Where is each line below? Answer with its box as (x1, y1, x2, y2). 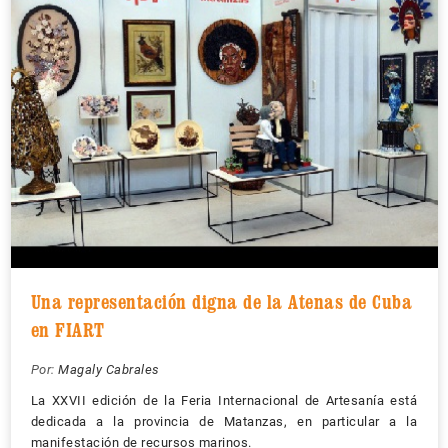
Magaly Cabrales (58, 361, 160, 377)
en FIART (30, 317, 105, 342)
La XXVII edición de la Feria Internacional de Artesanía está (30, 392, 418, 408)
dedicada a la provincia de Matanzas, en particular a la (30, 413, 418, 429)
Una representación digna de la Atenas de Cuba (30, 289, 412, 314)
